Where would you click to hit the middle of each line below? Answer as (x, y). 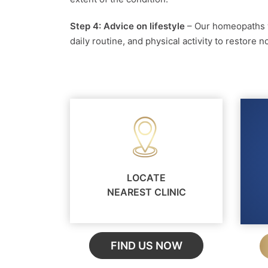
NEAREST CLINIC (146, 192)
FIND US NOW (146, 245)
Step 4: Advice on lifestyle (129, 26)
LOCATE (146, 177)
